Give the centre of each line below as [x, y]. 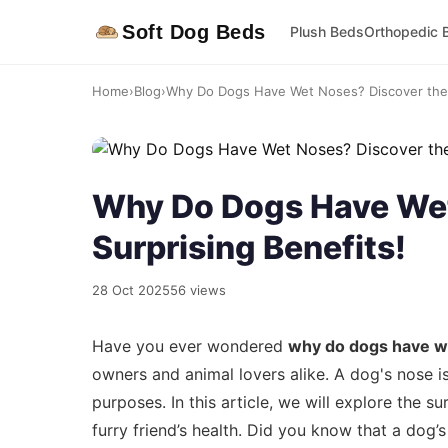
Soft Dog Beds [194, 32]
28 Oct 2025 [131, 290]
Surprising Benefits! [249, 247]
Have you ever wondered [190, 346]
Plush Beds [326, 31]
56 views [198, 290]
